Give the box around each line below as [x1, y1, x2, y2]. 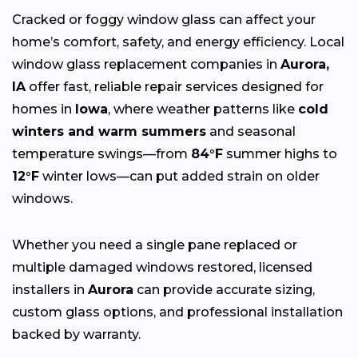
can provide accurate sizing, [133, 282, 315, 298]
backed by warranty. [12, 327, 141, 343]
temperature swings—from [12, 146, 191, 162]
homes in [12, 101, 75, 117]
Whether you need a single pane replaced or [12, 237, 297, 253]
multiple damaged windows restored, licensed [12, 260, 312, 276]
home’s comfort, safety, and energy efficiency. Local [12, 34, 344, 50]
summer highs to [223, 146, 337, 162]
